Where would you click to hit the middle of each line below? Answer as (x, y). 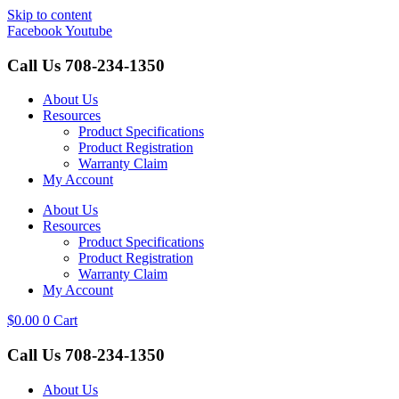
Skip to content (49, 15)
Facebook (35, 31)
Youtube (89, 31)
